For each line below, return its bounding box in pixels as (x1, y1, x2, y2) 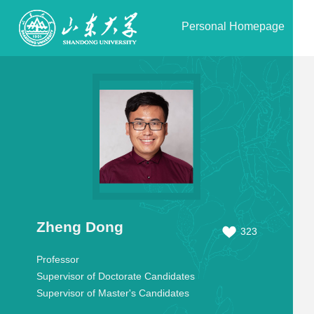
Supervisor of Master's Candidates (36, 287, 189, 299)
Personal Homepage (182, 20, 285, 32)
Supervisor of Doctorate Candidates (36, 271, 195, 282)
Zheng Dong (36, 219, 123, 235)
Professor (36, 254, 79, 265)
